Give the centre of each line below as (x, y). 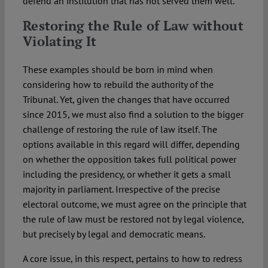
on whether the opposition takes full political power (129, 159)
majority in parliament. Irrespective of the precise (121, 189)
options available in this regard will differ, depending (131, 144)
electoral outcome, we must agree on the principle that (134, 204)
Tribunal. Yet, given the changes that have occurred (126, 100)
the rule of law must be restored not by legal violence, (133, 219)
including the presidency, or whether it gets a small (127, 174)
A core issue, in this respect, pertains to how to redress (132, 259)
